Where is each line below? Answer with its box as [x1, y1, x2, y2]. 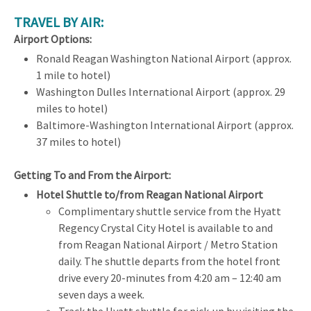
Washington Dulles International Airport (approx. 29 [36, 84, 285, 99]
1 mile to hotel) [36, 67, 110, 82]
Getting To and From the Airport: [14, 167, 171, 182]
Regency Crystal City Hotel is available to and [58, 220, 273, 235]
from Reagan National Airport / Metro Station [58, 237, 278, 251]
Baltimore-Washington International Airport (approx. [36, 117, 294, 132]
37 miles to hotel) [36, 134, 121, 149]
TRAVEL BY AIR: [14, 12, 103, 31]
